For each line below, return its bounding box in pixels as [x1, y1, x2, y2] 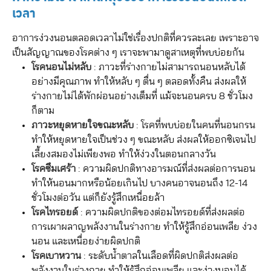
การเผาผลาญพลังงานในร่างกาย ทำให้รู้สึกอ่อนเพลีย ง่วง [31, 222, 257, 232]
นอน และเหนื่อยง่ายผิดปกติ [31, 237, 140, 246]
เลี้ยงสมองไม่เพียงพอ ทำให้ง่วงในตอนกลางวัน [31, 149, 216, 159]
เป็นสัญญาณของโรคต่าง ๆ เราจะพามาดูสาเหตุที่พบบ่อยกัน [12, 48, 244, 57]
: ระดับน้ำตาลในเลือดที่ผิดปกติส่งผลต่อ [81, 251, 238, 261]
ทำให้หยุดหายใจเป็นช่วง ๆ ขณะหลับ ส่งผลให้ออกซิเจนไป [31, 135, 256, 145]
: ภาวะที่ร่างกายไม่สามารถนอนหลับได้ [91, 62, 246, 72]
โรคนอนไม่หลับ [31, 62, 91, 72]
